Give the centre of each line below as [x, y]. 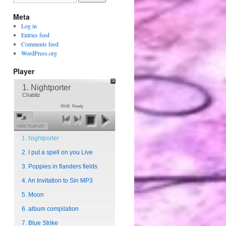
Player [24, 71]
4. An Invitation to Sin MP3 [57, 180]
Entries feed [35, 35]
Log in [29, 25]
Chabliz [31, 95]
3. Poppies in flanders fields [60, 166]
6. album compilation [50, 209]
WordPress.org [39, 53]
